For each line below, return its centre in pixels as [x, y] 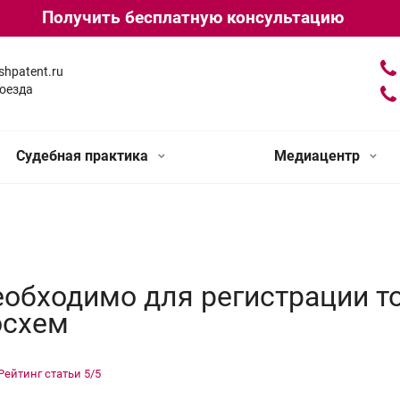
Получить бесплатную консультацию [192, 17]
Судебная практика [83, 156]
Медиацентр [319, 156]
